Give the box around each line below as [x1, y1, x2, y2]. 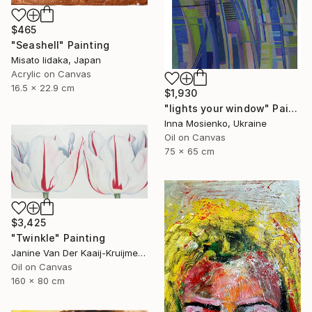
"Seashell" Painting [11, 39, 110, 52]
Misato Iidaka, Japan [11, 54, 101, 66]
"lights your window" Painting [288, 102, 297, 114]
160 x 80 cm [11, 275, 65, 287]
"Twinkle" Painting [11, 232, 105, 244]
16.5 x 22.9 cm [11, 82, 75, 94]
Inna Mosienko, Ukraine [164, 117, 267, 129]
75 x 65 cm [164, 145, 214, 157]
